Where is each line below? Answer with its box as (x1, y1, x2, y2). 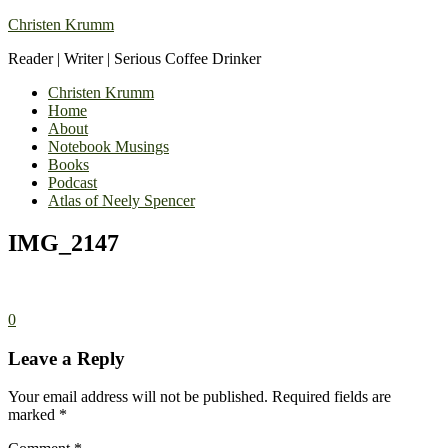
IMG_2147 (8, 229, 119, 256)
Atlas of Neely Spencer (48, 192, 195, 209)
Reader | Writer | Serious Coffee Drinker (8, 50, 261, 67)
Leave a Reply (8, 347, 125, 369)
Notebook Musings (48, 138, 169, 155)
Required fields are (272, 388, 391, 406)
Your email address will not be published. (8, 388, 268, 406)
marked (8, 406, 59, 424)
